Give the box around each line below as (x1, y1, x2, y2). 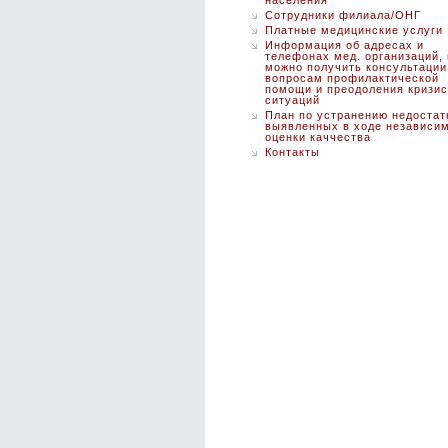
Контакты (265, 146, 320, 158)
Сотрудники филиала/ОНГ (265, 9, 421, 21)
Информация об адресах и (265, 39, 424, 51)
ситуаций (265, 94, 320, 106)
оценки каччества (265, 131, 371, 143)
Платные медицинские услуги (265, 24, 443, 36)
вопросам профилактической (265, 72, 439, 84)
